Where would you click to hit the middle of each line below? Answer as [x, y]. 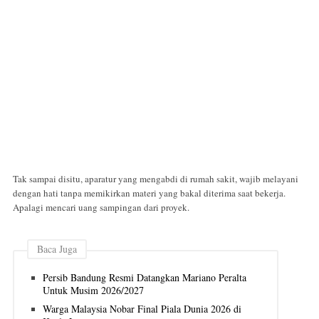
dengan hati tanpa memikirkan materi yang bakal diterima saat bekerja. [149, 193]
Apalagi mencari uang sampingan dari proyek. [101, 208]
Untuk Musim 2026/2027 [93, 290]
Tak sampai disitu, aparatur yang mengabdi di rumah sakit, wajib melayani [156, 179]
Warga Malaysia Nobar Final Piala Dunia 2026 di [142, 308]
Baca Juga [57, 249]
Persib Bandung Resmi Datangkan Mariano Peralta [145, 277]
